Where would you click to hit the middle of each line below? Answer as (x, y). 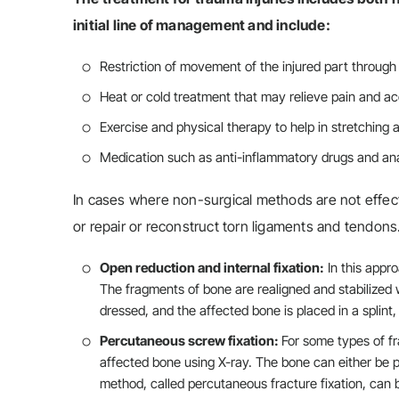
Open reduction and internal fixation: (212, 268)
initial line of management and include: (202, 25)
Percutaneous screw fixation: (191, 341)
